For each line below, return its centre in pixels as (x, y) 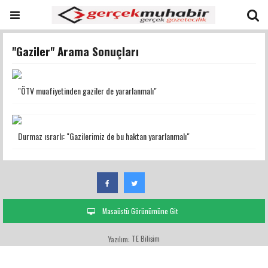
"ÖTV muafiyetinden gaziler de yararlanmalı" (87, 91)
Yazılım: (120, 239)
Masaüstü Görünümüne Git (139, 211)
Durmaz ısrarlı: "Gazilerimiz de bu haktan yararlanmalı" (104, 136)
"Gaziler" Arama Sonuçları (75, 51)
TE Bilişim (146, 238)
